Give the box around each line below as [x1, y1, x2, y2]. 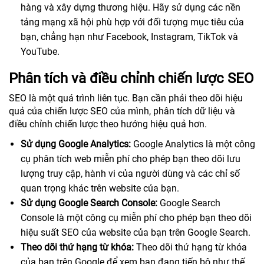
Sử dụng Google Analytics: [21, 138, 131, 150]
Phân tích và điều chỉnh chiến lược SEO [9, 70, 254, 87]
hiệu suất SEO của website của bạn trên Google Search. [21, 226, 250, 238]
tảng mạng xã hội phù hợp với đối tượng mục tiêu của [21, 16, 244, 28]
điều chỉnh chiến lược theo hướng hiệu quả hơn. [9, 118, 207, 130]
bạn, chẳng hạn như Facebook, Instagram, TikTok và [21, 31, 238, 42]
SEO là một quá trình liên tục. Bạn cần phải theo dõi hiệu [9, 92, 243, 104]
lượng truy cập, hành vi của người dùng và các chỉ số [21, 167, 240, 179]
